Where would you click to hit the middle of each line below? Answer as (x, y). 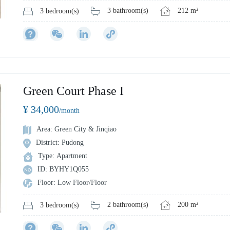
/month (69, 111)
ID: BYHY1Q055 (63, 169)
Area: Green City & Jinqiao (76, 129)
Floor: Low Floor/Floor (72, 183)
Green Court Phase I (73, 91)
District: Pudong (60, 143)
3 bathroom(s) (128, 11)
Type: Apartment (63, 156)
